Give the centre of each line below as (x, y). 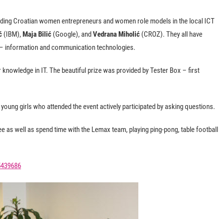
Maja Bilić (37, 34)
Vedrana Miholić (116, 34)
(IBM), (12, 34)
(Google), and (72, 34)
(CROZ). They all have (171, 34)
